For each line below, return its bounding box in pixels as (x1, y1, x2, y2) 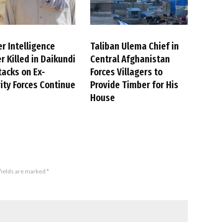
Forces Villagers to (90, 65, 163, 78)
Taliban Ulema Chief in (90, 40, 179, 52)
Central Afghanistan (90, 53, 170, 65)
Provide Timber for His (90, 78, 179, 91)
